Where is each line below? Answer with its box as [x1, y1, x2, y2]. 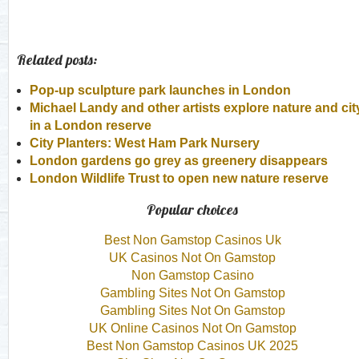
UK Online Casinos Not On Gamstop [88, 321, 296, 335]
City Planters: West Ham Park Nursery [30, 136, 260, 150]
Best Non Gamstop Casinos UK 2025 [87, 339, 298, 353]
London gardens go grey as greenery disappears [30, 154, 328, 167]
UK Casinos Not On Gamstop [109, 251, 276, 264]
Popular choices [147, 200, 238, 219]
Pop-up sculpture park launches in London [30, 83, 291, 97]
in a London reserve [30, 119, 151, 132]
